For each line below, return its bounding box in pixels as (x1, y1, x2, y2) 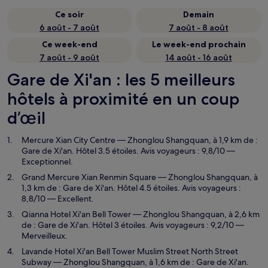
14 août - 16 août (165, 52, 232, 63)
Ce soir (55, 9, 84, 20)
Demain (183, 9, 214, 20)
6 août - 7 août (39, 22, 99, 33)
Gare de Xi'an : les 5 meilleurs (7, 69, 235, 90)
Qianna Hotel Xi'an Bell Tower (22, 209, 131, 220)
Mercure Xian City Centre (22, 135, 115, 145)
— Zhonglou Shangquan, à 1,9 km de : (115, 135, 258, 145)
